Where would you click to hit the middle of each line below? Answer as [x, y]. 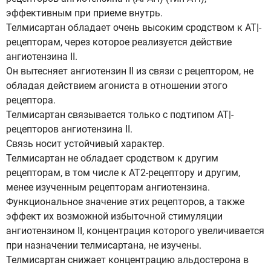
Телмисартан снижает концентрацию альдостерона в [127, 260]
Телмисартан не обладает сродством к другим [112, 158]
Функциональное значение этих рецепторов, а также [125, 202]
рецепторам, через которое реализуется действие [119, 42]
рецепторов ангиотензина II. [69, 129]
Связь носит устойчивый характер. [85, 144]
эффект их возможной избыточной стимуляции [114, 216]
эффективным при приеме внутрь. [84, 13]
